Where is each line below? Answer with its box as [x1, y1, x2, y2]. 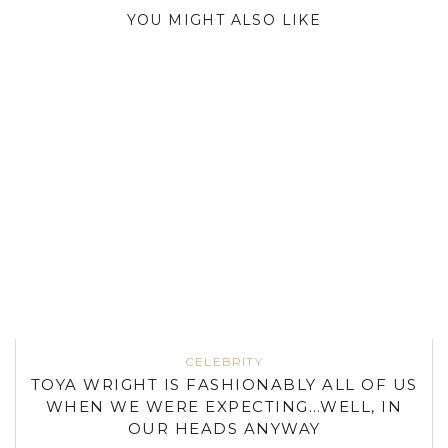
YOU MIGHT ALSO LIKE [126, 11, 322, 30]
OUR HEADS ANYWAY [127, 418, 321, 438]
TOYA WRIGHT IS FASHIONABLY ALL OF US [30, 374, 418, 394]
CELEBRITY [185, 353, 263, 369]
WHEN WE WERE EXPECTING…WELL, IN [45, 396, 403, 416]
